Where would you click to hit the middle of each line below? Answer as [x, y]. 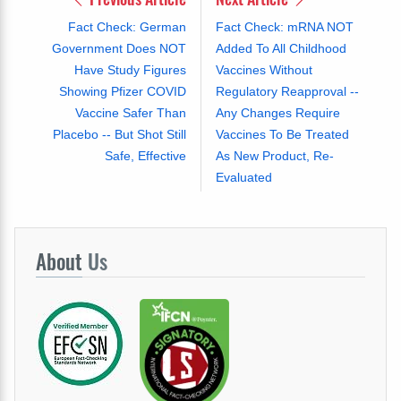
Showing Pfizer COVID [122, 91]
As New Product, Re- [274, 155]
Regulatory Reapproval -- [287, 91]
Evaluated [243, 177]
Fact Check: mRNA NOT [284, 26]
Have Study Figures [130, 69]
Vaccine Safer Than [130, 112]
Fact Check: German [127, 26]
